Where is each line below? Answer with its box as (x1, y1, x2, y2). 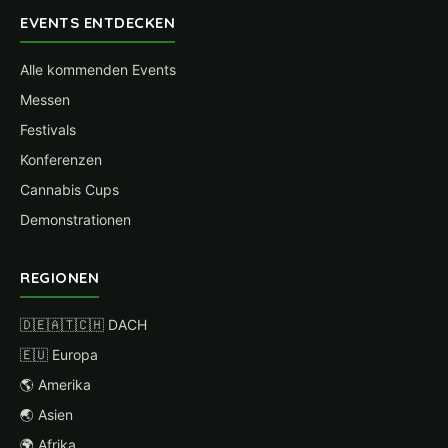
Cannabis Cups (20, 181, 119, 198)
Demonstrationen (20, 211, 131, 228)
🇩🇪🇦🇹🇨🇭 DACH (20, 316, 147, 333)
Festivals (20, 121, 76, 138)
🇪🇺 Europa (20, 346, 98, 363)
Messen (20, 91, 70, 108)
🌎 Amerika (20, 376, 91, 393)
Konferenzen (20, 151, 102, 168)
